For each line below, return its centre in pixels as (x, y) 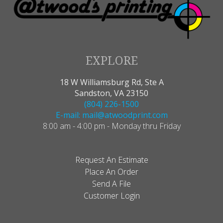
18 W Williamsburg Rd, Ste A (111, 82)
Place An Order (111, 171)
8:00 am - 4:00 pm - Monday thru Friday (111, 126)
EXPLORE (111, 60)
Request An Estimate (111, 160)
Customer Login (111, 195)
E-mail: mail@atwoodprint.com (111, 115)
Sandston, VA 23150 (111, 93)
